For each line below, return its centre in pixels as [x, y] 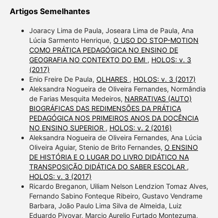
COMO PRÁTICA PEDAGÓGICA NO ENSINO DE [103, 50]
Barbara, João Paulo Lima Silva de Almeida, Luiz [105, 206]
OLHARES [113, 79]
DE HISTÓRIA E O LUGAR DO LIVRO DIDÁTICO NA [109, 157]
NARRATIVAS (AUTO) [158, 99]
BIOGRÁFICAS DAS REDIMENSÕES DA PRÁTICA [105, 109]
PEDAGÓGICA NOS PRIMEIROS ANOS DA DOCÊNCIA [114, 118]
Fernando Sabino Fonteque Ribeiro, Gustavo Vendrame [116, 196]
